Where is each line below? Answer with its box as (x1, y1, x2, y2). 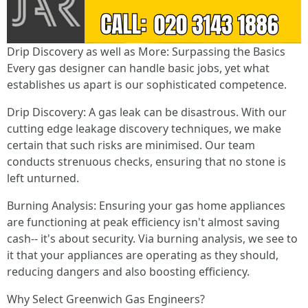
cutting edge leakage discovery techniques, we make (7, 121, 281, 137)
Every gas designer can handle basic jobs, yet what (7, 60, 269, 76)
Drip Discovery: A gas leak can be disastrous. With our (7, 104, 287, 120)
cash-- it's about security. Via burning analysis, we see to (7, 231, 298, 247)
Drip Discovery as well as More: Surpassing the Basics (7, 44, 285, 60)
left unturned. (7, 170, 79, 186)
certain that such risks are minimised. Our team (7, 137, 255, 153)
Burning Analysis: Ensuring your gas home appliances (7, 198, 285, 214)
